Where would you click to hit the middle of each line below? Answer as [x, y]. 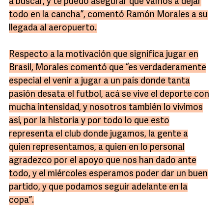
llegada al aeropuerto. [53, 28]
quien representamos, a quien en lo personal [97, 148]
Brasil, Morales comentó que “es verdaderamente [108, 68]
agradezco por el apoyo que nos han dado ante [103, 161]
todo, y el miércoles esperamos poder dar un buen [108, 174]
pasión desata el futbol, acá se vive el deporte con [109, 95]
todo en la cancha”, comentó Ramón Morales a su [108, 15]
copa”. [21, 201]
